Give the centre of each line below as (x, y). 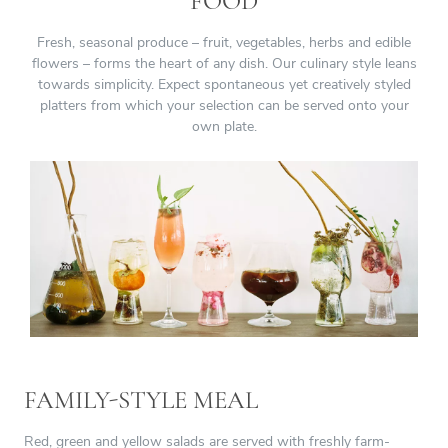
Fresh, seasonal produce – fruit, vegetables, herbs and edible (224, 42)
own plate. (224, 126)
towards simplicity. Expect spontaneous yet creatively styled (224, 84)
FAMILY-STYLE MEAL (141, 400)
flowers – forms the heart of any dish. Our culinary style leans (224, 63)
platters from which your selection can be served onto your (224, 105)
